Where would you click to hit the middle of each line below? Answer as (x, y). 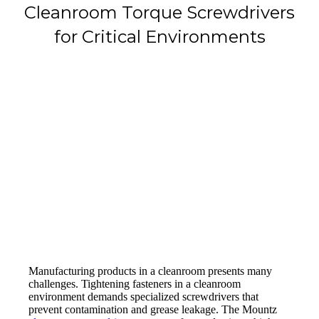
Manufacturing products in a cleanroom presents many (150, 271)
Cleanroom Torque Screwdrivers (159, 12)
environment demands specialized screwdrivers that (143, 297)
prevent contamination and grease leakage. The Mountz (153, 310)
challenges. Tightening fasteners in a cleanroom (135, 284)
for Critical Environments (159, 37)
